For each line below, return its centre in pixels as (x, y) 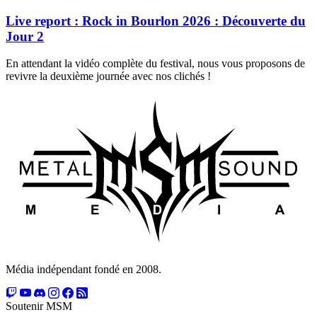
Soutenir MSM (39, 306)
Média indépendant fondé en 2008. (83, 269)
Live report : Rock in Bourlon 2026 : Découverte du (156, 21)
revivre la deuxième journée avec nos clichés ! (108, 76)
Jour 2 (25, 36)
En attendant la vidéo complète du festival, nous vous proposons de (155, 64)
